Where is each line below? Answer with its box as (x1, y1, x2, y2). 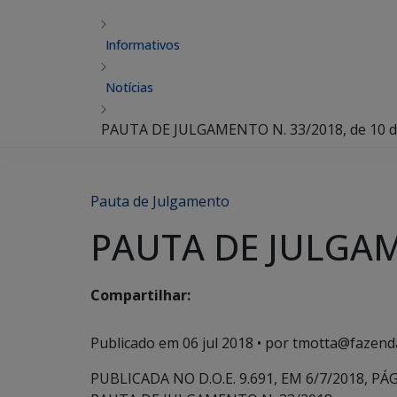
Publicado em (90, 333, 183, 353)
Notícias (105, 79, 153, 96)
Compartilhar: (90, 285, 191, 306)
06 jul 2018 (183, 333, 253, 353)
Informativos (105, 36, 180, 53)
